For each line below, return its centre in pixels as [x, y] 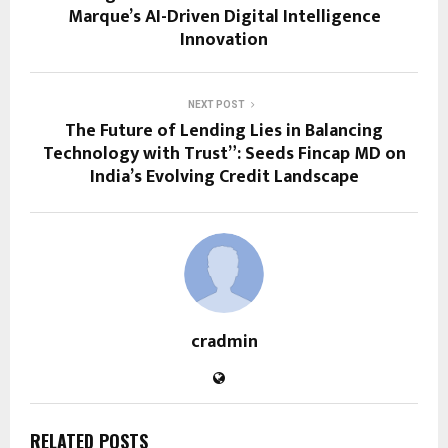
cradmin [224, 341]
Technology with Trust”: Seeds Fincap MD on [224, 153]
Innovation [224, 39]
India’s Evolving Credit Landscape [224, 176]
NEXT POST [216, 104]
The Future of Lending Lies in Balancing [224, 130]
